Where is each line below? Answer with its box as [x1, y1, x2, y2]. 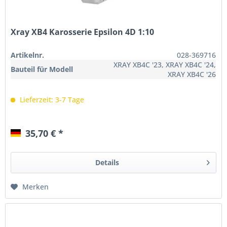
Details [95, 158, 119, 168]
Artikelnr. [11, 50, 45, 60]
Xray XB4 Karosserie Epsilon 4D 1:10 [11, 26, 155, 38]
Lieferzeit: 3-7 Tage [18, 95, 85, 105]
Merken [22, 182, 49, 192]
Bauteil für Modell [11, 64, 73, 74]
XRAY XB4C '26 [168, 69, 216, 80]
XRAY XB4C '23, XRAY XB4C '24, [113, 60, 216, 70]
